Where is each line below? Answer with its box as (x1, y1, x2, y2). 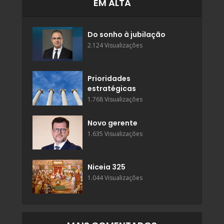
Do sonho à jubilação (87, 29, 165, 39)
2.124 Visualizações (87, 40, 142, 49)
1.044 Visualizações (87, 173, 142, 182)
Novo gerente (87, 117, 137, 128)
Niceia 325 (87, 162, 125, 172)
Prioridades (87, 73, 130, 84)
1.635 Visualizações (87, 129, 142, 138)
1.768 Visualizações (87, 95, 142, 104)
